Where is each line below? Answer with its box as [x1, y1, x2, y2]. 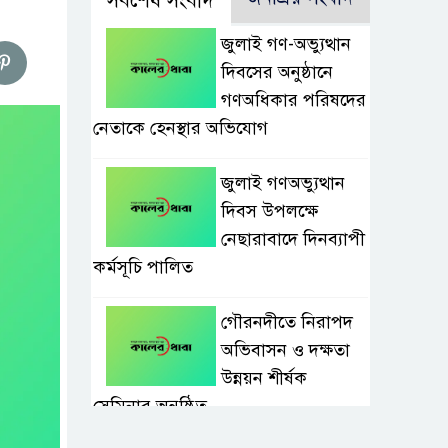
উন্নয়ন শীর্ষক [221, 367, 307, 390]
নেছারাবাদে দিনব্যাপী [221, 228, 365, 251]
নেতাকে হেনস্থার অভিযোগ [93, 117, 268, 140]
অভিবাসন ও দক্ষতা [221, 339, 350, 362]
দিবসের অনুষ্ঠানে [221, 61, 333, 84]
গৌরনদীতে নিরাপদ [221, 311, 353, 334]
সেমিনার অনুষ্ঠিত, [93, 395, 212, 418]
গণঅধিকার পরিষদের [221, 89, 366, 112]
